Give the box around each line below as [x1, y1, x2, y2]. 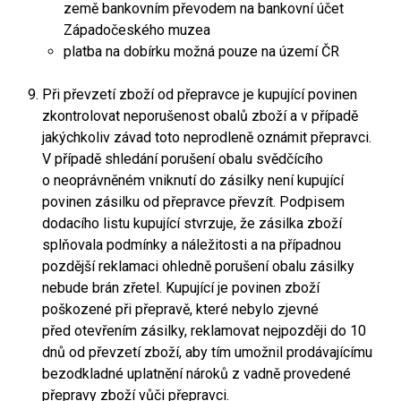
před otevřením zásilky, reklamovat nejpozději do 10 [42, 322, 366, 339]
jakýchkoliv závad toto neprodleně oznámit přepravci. [42, 129, 371, 146]
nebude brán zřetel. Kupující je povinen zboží [42, 279, 320, 296]
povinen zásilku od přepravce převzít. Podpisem [42, 193, 345, 210]
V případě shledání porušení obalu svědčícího [42, 150, 323, 167]
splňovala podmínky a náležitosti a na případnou [42, 236, 341, 253]
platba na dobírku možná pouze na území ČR [64, 43, 339, 60]
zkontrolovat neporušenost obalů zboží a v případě [42, 107, 358, 124]
